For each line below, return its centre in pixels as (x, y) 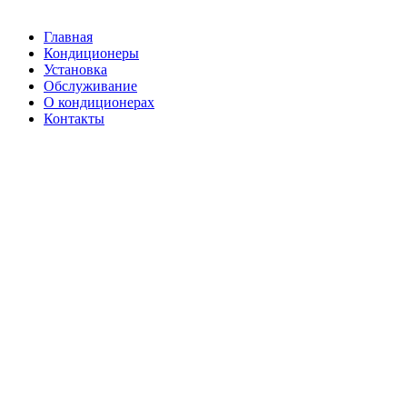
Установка (75, 69)
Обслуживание (90, 86)
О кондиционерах (99, 102)
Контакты (74, 119)
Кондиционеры (91, 53)
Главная (68, 37)
